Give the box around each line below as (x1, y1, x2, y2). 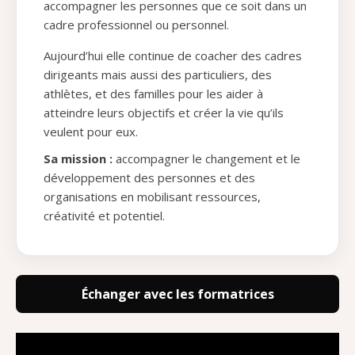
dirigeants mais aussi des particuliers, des (44, 67, 272, 83)
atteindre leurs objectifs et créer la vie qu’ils (44, 105, 284, 121)
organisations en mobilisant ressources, (44, 189, 261, 205)
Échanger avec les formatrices (81, 285, 274, 303)
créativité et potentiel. (44, 208, 165, 224)
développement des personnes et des (44, 170, 255, 186)
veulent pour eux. (44, 124, 138, 140)
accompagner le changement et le (113, 151, 300, 167)
